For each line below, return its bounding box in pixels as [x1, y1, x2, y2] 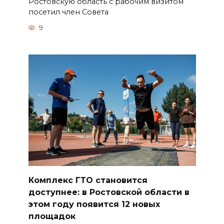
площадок [28, 211, 75, 221]
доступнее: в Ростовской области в [28, 187, 189, 197]
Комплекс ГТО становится [28, 175, 147, 185]
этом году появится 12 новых [28, 199, 160, 209]
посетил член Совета [28, 7, 108, 16]
